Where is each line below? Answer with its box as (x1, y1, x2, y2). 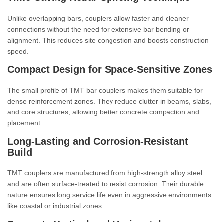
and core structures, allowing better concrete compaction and (7, 108, 199, 116)
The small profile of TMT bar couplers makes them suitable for (7, 86, 203, 94)
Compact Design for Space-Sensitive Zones (7, 64, 212, 75)
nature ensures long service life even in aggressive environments (7, 191, 211, 199)
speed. (7, 47, 29, 55)
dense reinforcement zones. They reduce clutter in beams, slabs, (7, 97, 211, 105)
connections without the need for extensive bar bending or (7, 25, 189, 33)
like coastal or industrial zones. (7, 202, 104, 210)
